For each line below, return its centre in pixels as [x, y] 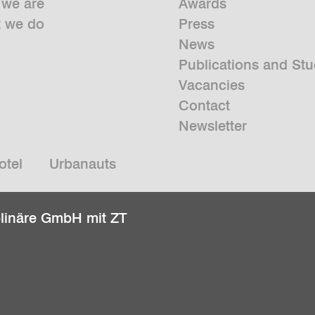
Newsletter [213, 126]
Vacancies [212, 85]
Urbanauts [82, 164]
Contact [204, 106]
